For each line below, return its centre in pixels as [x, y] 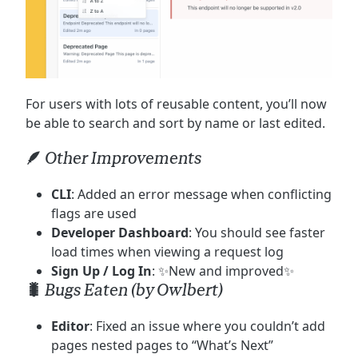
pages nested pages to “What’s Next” [162, 345]
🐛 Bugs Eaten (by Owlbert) [124, 290]
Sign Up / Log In [101, 270]
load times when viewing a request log [167, 251]
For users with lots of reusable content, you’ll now [176, 103]
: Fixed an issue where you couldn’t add [207, 326]
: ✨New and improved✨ [223, 270]
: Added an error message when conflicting [201, 194]
